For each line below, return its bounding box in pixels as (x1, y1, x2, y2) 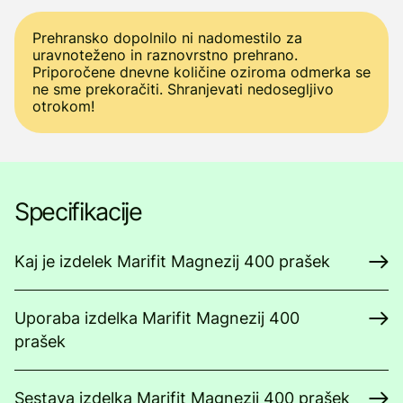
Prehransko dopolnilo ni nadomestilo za (32, 29, 302, 47)
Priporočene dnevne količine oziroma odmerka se (32, 63, 371, 81)
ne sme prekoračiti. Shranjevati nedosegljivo (32, 80, 334, 98)
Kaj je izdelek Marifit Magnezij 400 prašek (14, 252, 330, 271)
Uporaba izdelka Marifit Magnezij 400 (14, 309, 300, 327)
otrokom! (32, 97, 94, 115)
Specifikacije (14, 197, 142, 227)
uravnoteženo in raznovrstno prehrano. (32, 46, 298, 64)
